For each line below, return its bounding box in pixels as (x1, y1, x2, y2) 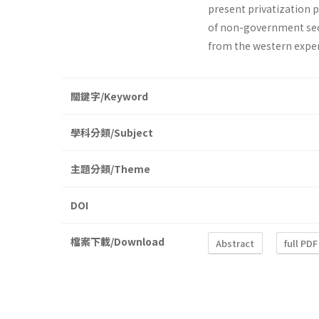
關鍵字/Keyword (70, 89, 148, 104)
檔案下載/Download (70, 234, 164, 249)
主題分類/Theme (70, 162, 150, 177)
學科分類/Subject (70, 125, 153, 140)
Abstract (216, 236, 255, 250)
